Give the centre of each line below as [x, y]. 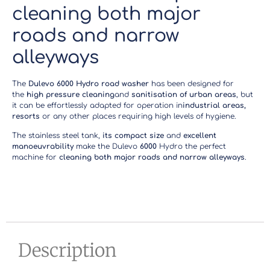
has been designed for [191, 83]
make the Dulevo [107, 147]
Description [67, 250]
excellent [200, 136]
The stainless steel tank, [57, 136]
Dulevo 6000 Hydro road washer [89, 83]
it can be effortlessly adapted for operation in [97, 105]
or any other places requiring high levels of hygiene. [138, 116]
